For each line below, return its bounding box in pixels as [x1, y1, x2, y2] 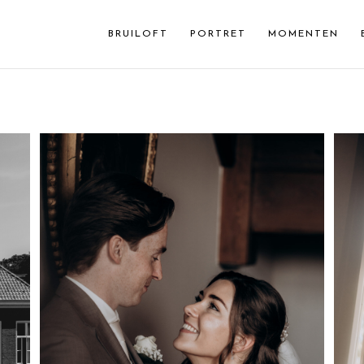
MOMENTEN [268, 29, 339, 39]
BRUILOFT [108, 29, 168, 39]
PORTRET [190, 29, 246, 39]
